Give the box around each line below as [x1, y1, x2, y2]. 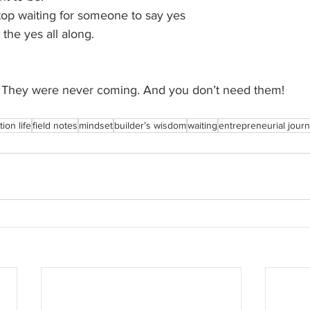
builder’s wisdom [114, 120, 186, 131]
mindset [79, 120, 113, 131]
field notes [33, 120, 77, 131]
